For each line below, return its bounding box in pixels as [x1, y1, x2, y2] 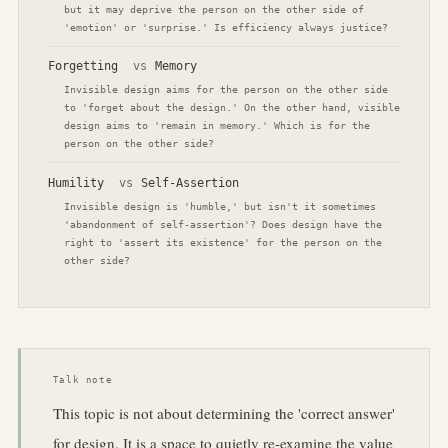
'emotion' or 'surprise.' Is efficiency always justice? [63, 21, 388, 33]
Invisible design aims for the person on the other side [63, 83, 388, 96]
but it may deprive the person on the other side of [63, 3, 364, 15]
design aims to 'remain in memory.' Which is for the [63, 119, 370, 132]
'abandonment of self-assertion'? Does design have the [63, 217, 382, 230]
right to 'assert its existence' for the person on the [63, 235, 382, 248]
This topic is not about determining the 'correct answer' [52, 403, 395, 424]
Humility [47, 175, 104, 190]
